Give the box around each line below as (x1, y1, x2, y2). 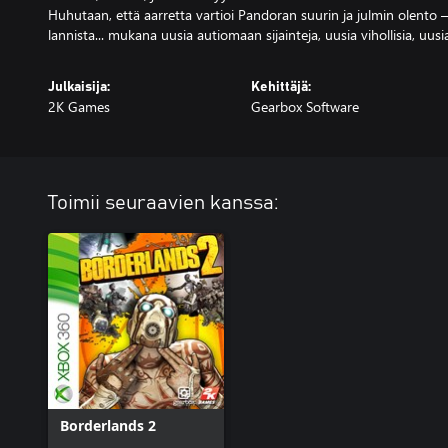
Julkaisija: (48, 80, 110, 94)
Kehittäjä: (250, 80, 311, 94)
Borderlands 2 (60, 416, 156, 435)
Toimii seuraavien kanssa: (48, 193, 279, 213)
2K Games (48, 97, 110, 116)
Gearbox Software (250, 97, 359, 116)
